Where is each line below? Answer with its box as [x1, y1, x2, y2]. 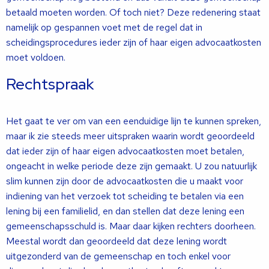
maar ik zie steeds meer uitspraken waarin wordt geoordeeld [6, 130, 255, 142]
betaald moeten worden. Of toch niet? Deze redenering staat [6, 6, 261, 19]
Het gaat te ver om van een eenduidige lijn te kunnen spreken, [6, 115, 261, 127]
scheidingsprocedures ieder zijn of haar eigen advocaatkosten [6, 36, 261, 49]
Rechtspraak [6, 74, 94, 94]
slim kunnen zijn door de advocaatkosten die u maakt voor [6, 175, 243, 187]
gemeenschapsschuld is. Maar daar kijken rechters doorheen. [6, 220, 256, 232]
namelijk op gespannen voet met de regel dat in [6, 21, 202, 34]
